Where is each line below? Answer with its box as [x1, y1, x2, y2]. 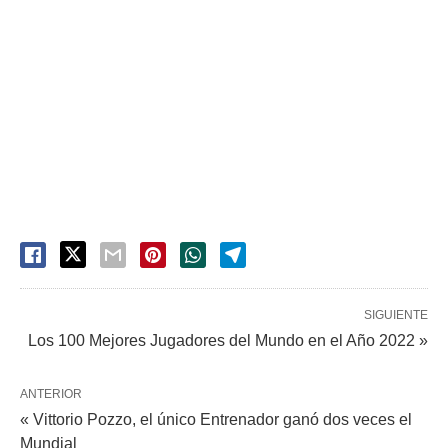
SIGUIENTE [364, 308, 428, 322]
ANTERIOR [20, 387, 82, 401]
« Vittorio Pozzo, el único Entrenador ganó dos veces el [20, 411, 412, 428]
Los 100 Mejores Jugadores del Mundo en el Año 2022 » [28, 332, 428, 349]
